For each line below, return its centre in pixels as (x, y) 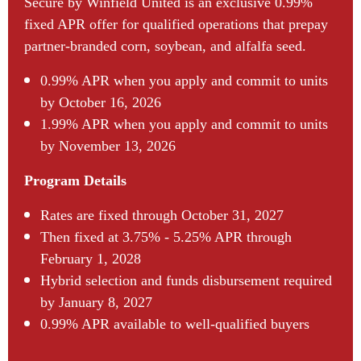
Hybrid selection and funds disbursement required (186, 280)
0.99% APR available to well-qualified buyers (175, 324)
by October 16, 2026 (101, 102)
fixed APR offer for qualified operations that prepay (176, 24)
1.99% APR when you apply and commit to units (184, 124)
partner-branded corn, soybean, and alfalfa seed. (165, 46)
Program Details (75, 180)
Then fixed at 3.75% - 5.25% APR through (166, 237)
